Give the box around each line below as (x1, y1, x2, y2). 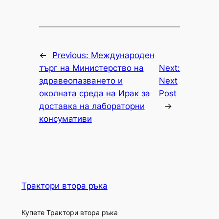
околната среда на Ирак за (39, 88, 150, 99)
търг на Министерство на (39, 63, 144, 73)
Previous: (52, 50, 91, 61)
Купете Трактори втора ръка (21, 208, 118, 217)
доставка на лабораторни (39, 101, 145, 111)
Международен (90, 50, 154, 61)
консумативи (39, 114, 92, 124)
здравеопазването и (39, 76, 123, 86)
